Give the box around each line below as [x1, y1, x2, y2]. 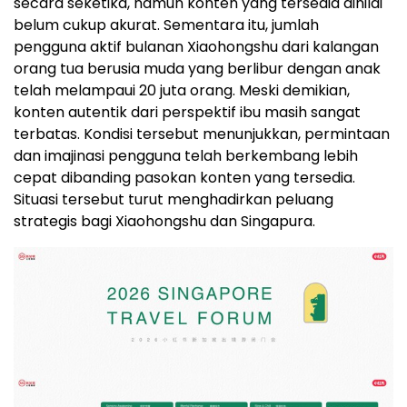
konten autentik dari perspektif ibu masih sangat [14, 101, 361, 123]
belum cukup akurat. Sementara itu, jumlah [14, 14, 319, 35]
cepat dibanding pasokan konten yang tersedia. [14, 166, 355, 188]
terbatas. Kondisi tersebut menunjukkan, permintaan [14, 123, 390, 144]
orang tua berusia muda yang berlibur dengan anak [14, 57, 381, 79]
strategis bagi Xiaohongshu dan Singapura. [14, 210, 315, 232]
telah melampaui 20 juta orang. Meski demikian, [14, 79, 350, 101]
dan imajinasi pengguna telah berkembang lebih [14, 144, 358, 166]
